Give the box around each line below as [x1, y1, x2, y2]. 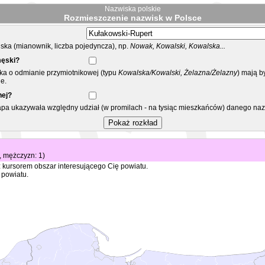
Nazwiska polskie [104, 5, 161, 13]
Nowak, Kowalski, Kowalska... [130, 42, 225, 50]
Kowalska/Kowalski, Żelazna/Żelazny [117, 69, 237, 77]
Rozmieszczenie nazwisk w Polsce [63, 13, 202, 22]
